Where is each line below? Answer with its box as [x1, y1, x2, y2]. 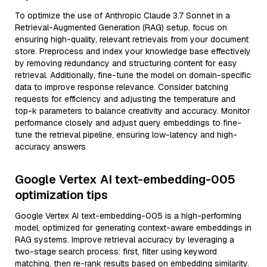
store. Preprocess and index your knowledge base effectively [15, 46, 251, 57]
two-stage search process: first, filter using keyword [15, 246, 217, 257]
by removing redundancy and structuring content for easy [15, 58, 237, 69]
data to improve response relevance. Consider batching [15, 82, 228, 92]
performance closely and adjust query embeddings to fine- [15, 117, 241, 128]
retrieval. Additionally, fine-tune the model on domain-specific [15, 70, 251, 80]
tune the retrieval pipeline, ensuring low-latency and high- [15, 129, 237, 140]
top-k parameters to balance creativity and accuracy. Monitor [15, 105, 250, 116]
